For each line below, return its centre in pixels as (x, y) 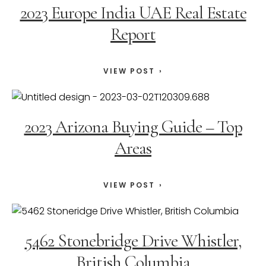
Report (133, 34)
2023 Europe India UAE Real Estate (133, 13)
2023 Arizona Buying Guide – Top (133, 127)
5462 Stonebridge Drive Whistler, (133, 241)
